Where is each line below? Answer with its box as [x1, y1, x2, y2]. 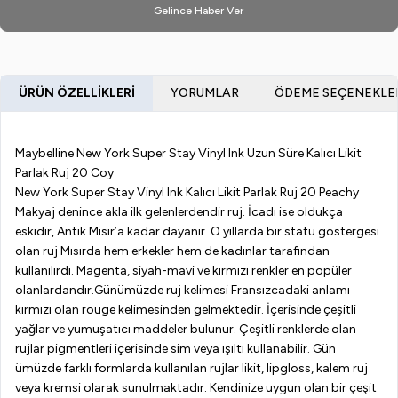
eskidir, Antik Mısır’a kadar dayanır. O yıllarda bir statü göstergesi [15, 224, 379, 239]
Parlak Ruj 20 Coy [15, 165, 114, 180]
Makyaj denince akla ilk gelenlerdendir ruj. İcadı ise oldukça [15, 204, 343, 219]
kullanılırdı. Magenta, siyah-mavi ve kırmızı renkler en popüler [15, 263, 352, 278]
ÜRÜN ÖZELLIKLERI [19, 85, 135, 100]
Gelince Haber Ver [154, 4, 244, 17]
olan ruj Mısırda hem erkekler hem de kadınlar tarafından [15, 243, 330, 259]
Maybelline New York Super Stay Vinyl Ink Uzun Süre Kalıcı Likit [15, 146, 362, 161]
